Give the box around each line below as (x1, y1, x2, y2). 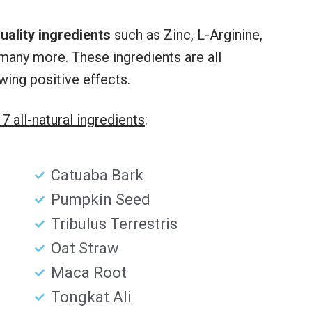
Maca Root (50, 264, 127, 282)
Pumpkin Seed (50, 191, 150, 209)
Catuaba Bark (50, 166, 143, 185)
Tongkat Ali (50, 288, 132, 306)
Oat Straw (50, 240, 119, 258)
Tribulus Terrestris (50, 215, 178, 233)
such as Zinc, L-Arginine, (111, 26, 263, 44)
